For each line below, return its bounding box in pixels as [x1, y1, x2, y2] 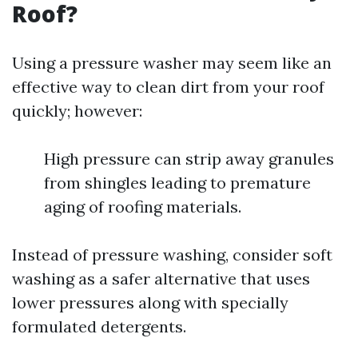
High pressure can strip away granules [44, 149, 334, 169]
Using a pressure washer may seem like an [12, 53, 332, 73]
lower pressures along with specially [12, 292, 288, 312]
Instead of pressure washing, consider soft [12, 245, 332, 265]
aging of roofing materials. [44, 197, 241, 217]
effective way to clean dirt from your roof [12, 77, 324, 97]
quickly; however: [12, 101, 142, 121]
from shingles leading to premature [44, 173, 311, 193]
